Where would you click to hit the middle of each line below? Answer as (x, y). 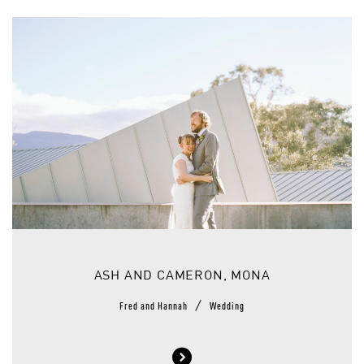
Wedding (227, 305)
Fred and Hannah (155, 305)
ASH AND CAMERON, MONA (182, 277)
